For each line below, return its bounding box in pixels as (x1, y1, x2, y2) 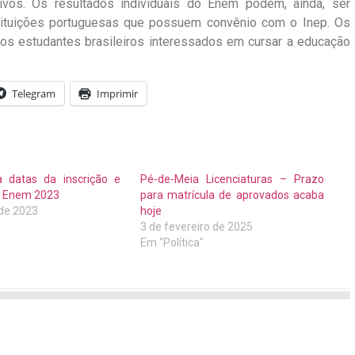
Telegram (12, 86, 55, 101)
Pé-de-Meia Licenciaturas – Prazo (140, 173, 324, 186)
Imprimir (97, 86, 138, 101)
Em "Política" (140, 236, 204, 250)
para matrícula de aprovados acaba (140, 189, 324, 202)
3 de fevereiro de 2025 (140, 220, 254, 234)
